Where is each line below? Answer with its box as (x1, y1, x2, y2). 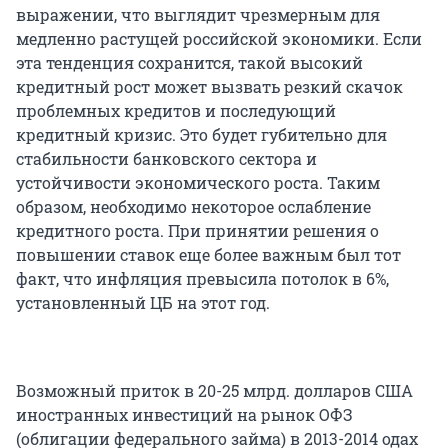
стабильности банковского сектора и (16, 147, 317, 169)
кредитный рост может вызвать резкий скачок (16, 75, 403, 97)
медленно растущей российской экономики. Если (16, 27, 422, 49)
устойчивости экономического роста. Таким (16, 171, 380, 193)
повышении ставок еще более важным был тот (16, 243, 401, 265)
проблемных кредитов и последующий (16, 99, 336, 121)
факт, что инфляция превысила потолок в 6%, (16, 267, 389, 289)
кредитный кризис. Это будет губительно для (16, 123, 387, 145)
